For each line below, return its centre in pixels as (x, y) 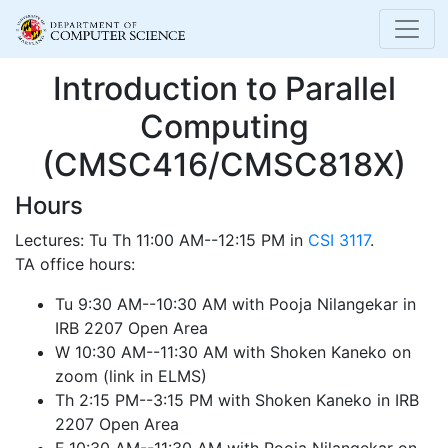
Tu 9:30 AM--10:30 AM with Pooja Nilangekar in (235, 304)
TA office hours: (75, 264)
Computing (224, 126)
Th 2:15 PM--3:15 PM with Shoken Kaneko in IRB (237, 400)
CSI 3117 (339, 240)
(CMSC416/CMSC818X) (224, 164)
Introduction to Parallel (224, 88)
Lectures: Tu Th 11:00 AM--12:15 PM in (161, 240)
